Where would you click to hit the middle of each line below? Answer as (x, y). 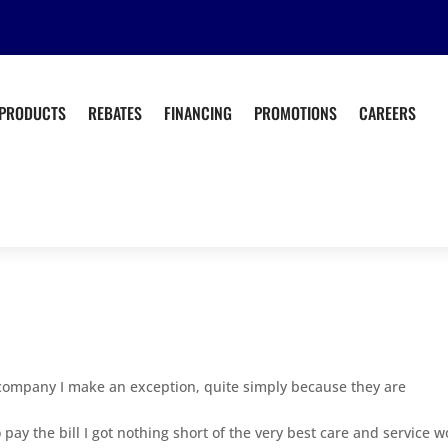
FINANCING (198, 113)
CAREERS (388, 113)
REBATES (115, 113)
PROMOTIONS (296, 113)
